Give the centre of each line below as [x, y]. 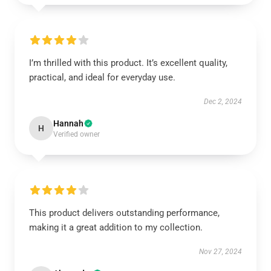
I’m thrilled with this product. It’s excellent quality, [128, 63]
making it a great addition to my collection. [116, 227]
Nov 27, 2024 [220, 252]
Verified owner [77, 134]
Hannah [68, 123]
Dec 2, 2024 [223, 102]
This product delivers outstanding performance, [124, 213]
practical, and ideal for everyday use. [102, 77]
